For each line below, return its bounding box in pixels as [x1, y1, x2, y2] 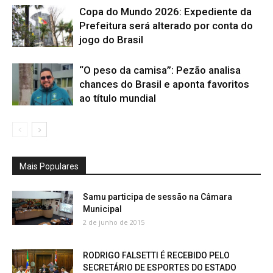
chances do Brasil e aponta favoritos [79, 77, 249, 90]
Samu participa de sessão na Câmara [83, 191, 232, 202]
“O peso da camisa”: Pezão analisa [79, 63, 241, 76]
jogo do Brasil [79, 33, 143, 46]
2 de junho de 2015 [83, 217, 144, 227]
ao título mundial [79, 91, 156, 104]
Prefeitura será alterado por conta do [79, 19, 253, 32]
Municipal [83, 204, 122, 214]
